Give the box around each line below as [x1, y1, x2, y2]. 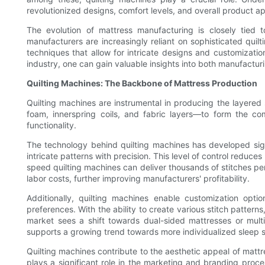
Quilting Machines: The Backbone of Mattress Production [27, 78, 257, 89]
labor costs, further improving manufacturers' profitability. [27, 173, 250, 184]
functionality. [27, 120, 76, 131]
